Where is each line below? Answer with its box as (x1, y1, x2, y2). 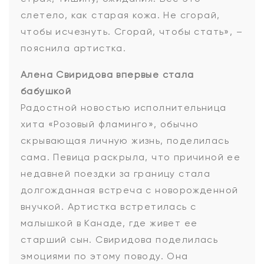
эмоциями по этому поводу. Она (21, 250, 189, 262)
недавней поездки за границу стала (21, 168, 211, 180)
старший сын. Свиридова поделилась (21, 234, 219, 246)
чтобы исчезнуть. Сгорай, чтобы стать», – (21, 26, 243, 38)
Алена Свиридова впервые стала (21, 69, 194, 81)
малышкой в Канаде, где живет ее (21, 217, 198, 229)
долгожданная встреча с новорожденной (21, 184, 239, 196)
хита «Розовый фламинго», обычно (21, 118, 199, 130)
